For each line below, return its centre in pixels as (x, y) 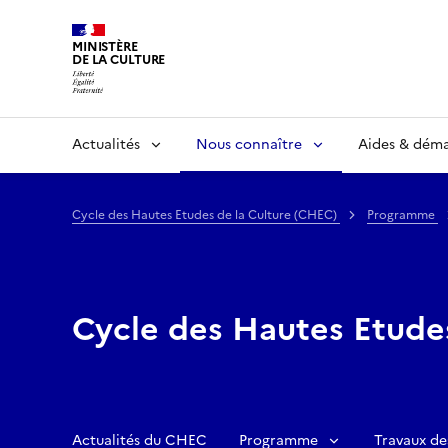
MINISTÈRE (105, 46)
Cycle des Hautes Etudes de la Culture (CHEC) (206, 214)
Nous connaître (249, 144)
